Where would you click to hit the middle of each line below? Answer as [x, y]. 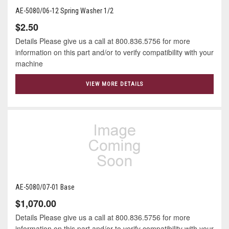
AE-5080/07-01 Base [45, 187]
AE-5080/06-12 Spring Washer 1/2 [64, 10]
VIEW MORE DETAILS [114, 84]
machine [31, 63]
